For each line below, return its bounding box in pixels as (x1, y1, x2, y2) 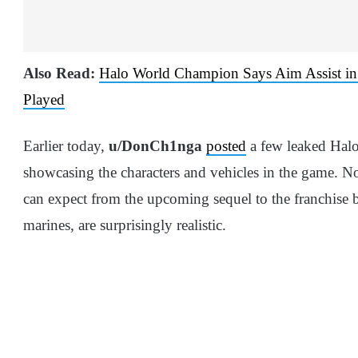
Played (23, 90, 65, 108)
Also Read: (23, 64, 95, 82)
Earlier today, (23, 137, 109, 154)
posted (206, 137, 246, 154)
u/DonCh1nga (109, 137, 202, 154)
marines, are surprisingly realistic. (23, 216, 226, 233)
